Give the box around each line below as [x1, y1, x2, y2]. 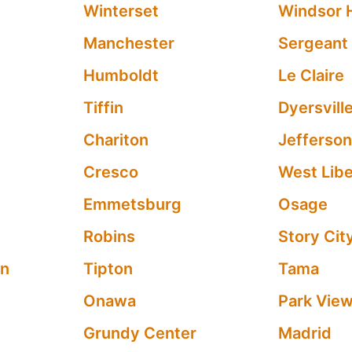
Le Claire [278, 66, 345, 85]
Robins [82, 227, 135, 246]
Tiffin [82, 98, 123, 117]
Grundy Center [82, 324, 196, 343]
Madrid [278, 324, 332, 343]
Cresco [82, 163, 138, 181]
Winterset [82, 2, 159, 20]
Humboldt [82, 66, 159, 85]
